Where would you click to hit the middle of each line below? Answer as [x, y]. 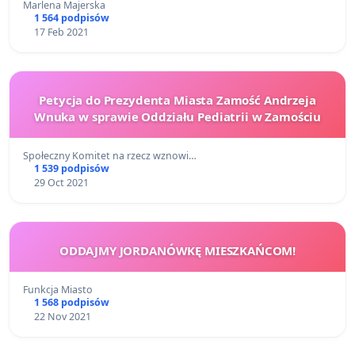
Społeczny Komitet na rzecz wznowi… [110, 155]
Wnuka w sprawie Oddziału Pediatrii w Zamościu [177, 116]
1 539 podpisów [71, 168]
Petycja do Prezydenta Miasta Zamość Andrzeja [177, 99]
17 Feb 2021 [61, 32]
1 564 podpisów [71, 17]
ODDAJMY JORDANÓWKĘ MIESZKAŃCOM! [177, 250]
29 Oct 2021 [61, 182]
